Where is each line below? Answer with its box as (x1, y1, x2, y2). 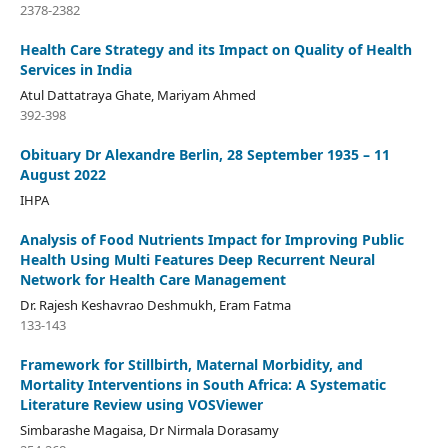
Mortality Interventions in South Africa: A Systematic (19, 374, 386, 394)
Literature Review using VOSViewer (19, 394, 263, 414)
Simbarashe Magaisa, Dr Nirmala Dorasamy (19, 420, 279, 439)
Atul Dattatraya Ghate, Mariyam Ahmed (19, 85, 256, 104)
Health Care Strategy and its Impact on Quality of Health (19, 39, 412, 59)
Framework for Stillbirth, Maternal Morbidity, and (19, 354, 363, 374)
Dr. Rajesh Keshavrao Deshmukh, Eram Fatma (19, 295, 291, 314)
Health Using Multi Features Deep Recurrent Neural (19, 249, 375, 269)
